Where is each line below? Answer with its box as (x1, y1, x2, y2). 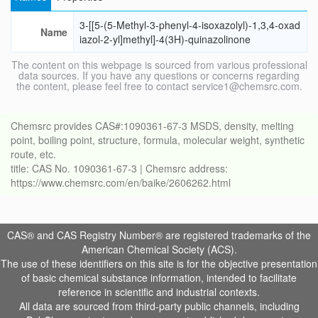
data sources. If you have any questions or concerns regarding (18, 68, 300, 83)
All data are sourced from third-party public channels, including (18, 299, 300, 314)
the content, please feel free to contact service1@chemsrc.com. (16, 79, 302, 94)
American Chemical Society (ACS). (81, 242, 237, 257)
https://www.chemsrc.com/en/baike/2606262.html (11, 175, 231, 190)
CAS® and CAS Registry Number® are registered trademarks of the (7, 228, 311, 243)
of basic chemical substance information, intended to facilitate (21, 270, 297, 285)
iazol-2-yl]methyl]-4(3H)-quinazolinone (79, 32, 251, 47)
